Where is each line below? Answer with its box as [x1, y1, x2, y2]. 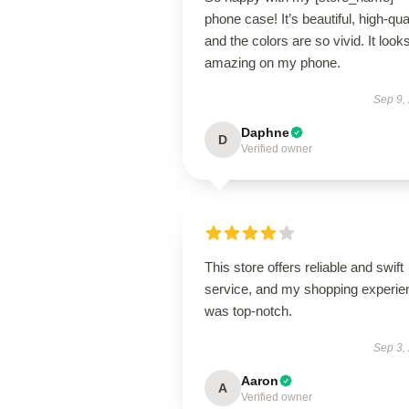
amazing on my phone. [204, 55, 341, 70]
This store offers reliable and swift [204, 259, 404, 275]
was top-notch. [204, 303, 292, 319]
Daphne [241, 125, 289, 140]
